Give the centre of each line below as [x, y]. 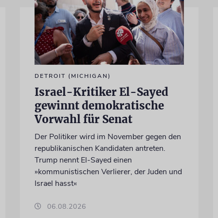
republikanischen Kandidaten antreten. [100, 148]
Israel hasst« [55, 183]
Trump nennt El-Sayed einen [83, 160]
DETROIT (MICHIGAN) [73, 76]
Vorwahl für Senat [83, 119]
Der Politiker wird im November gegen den [108, 136]
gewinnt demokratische [99, 105]
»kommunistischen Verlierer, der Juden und [108, 172]
